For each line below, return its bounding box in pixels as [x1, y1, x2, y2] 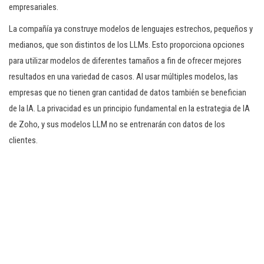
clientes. [9, 135, 38, 146]
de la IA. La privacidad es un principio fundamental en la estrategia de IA [9, 103, 250, 114]
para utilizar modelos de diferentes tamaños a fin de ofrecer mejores [9, 55, 242, 66]
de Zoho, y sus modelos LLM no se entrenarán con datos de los [9, 119, 225, 130]
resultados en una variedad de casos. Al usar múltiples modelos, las [9, 71, 238, 82]
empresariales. [9, 2, 58, 12]
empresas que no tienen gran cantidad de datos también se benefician [9, 87, 246, 98]
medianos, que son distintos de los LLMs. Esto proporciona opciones [9, 39, 245, 50]
